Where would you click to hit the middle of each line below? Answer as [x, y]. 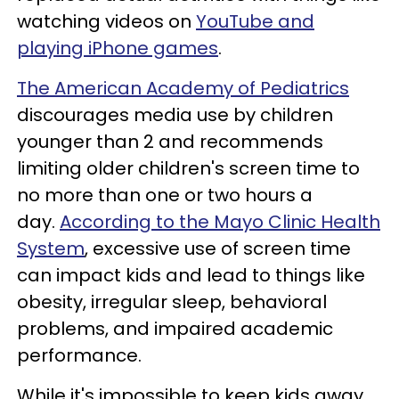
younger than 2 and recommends [170, 142]
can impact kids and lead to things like [191, 276]
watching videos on [106, 22]
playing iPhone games [118, 49]
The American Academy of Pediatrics [183, 89]
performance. [79, 356]
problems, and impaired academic [175, 329]
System [51, 249]
